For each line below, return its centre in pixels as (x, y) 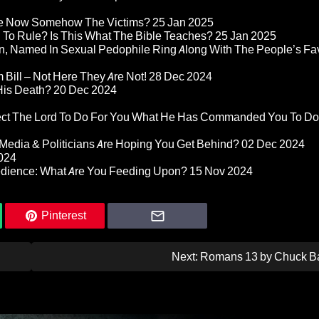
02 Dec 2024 (273, 145)
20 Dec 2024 (85, 90)
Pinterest (63, 216)
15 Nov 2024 (221, 172)
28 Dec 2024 (181, 77)
